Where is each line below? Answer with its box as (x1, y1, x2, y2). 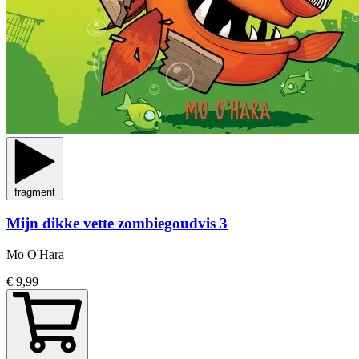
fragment (14, 185, 55, 198)
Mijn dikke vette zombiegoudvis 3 (6, 215, 228, 232)
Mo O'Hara (6, 248, 64, 261)
